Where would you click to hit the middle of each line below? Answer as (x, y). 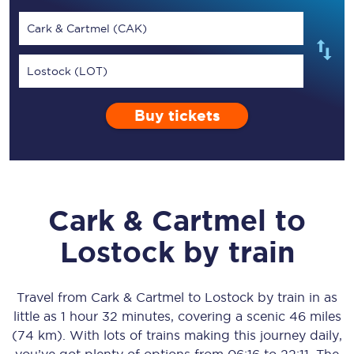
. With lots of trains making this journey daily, (202, 335)
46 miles (315, 316)
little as (37, 316)
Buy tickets (177, 116)
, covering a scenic (230, 316)
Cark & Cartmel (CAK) (87, 28)
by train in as (296, 297)
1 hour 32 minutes (115, 316)
